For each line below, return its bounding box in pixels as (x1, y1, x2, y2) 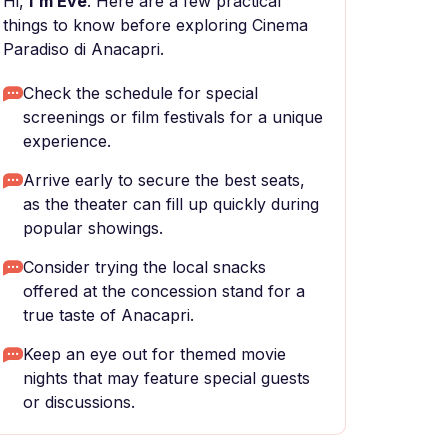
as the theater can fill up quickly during (23, 194, 319, 214)
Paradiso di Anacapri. (3, 39, 164, 59)
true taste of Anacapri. (23, 305, 194, 325)
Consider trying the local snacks (23, 257, 266, 277)
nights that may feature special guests (23, 368, 310, 388)
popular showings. (23, 218, 163, 238)
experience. (23, 131, 111, 151)
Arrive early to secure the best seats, (23, 170, 305, 190)
